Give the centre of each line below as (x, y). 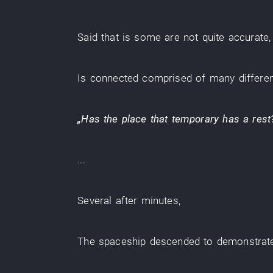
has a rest (247, 119)
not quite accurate (226, 37)
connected (114, 78)
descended (175, 241)
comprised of (174, 78)
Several (95, 200)
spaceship (122, 241)
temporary (195, 119)
